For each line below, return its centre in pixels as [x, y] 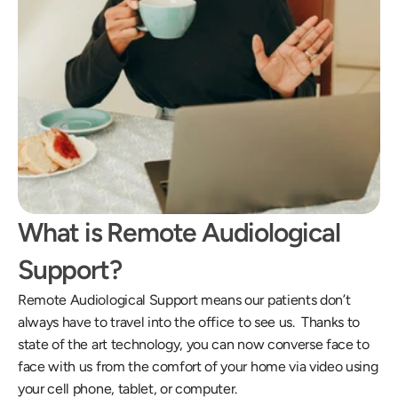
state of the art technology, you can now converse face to [194, 344]
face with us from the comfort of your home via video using [198, 366]
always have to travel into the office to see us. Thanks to [189, 322]
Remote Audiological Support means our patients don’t [184, 300]
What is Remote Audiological [179, 232]
